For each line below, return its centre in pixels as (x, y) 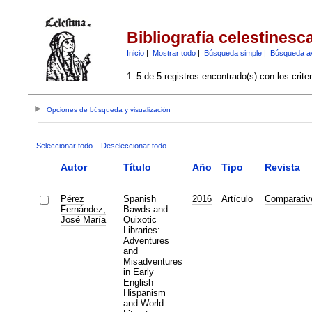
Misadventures (153, 261)
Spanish (139, 198)
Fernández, (83, 209)
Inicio (135, 53)
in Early (138, 272)
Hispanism (144, 292)
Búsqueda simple (233, 53)
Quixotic (140, 219)
